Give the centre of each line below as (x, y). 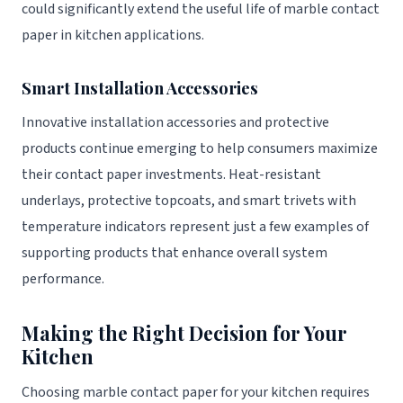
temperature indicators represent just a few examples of (195, 227)
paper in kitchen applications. (113, 36)
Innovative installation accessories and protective (175, 123)
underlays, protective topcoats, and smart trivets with (189, 201)
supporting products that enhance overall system (175, 253)
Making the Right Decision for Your (184, 333)
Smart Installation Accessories (140, 88)
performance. (63, 279)
